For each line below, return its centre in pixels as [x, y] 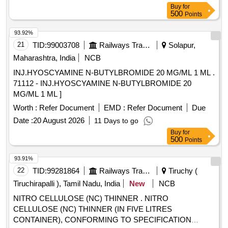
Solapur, [181, 45]
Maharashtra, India [44, 58]
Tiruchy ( [182, 171]
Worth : [25, 108]
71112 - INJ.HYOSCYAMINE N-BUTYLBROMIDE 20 [102, 83]
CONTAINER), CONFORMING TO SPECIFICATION [102, 220]
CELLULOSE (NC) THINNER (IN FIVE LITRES [93, 209]
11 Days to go [116, 121]
